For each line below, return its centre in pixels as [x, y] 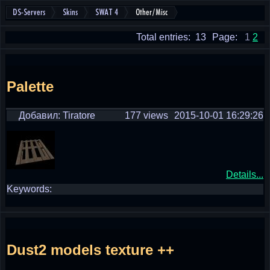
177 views [146, 115]
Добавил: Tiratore [57, 115]
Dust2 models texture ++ [90, 250]
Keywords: [29, 189]
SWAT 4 [107, 12]
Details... [245, 174]
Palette [30, 86]
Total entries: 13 [171, 37]
